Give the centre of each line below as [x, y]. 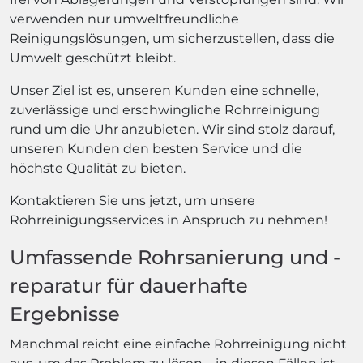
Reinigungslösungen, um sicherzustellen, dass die [172, 38]
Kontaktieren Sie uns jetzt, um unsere [132, 201]
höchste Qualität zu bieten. [98, 168]
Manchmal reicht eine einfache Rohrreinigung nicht [178, 344]
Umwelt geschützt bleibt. [93, 58]
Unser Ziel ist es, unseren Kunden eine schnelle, [164, 90]
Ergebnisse [65, 314]
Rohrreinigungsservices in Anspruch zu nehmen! [169, 220]
